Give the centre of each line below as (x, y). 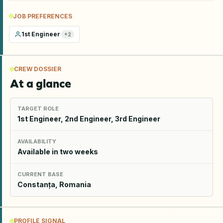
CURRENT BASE (40, 174)
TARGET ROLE (38, 108)
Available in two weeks (58, 151)
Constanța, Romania (54, 184)
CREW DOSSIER (38, 69)
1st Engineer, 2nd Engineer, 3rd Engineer (89, 118)
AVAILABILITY (37, 141)
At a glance (41, 83)
